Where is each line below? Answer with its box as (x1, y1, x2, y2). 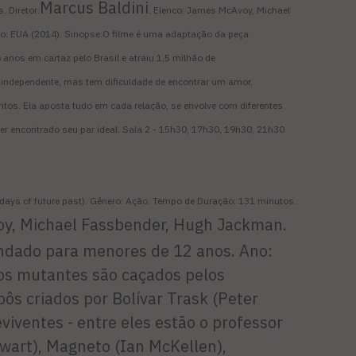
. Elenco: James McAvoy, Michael (149, 4, 290, 17)
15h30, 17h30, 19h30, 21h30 (159, 123, 284, 136)
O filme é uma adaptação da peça (103, 28, 249, 41)
